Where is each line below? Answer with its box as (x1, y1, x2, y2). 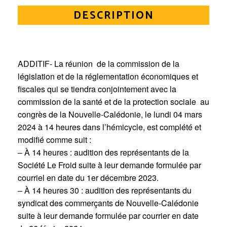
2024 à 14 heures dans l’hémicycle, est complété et (18, 121, 201, 133)
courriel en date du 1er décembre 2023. (18, 171, 159, 183)
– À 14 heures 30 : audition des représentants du (18, 184, 192, 196)
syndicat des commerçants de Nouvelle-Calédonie (18, 197, 199, 209)
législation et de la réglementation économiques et (18, 70, 198, 82)
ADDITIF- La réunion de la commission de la (18, 57, 179, 69)
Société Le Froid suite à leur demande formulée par (18, 159, 201, 171)
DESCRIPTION (73, 7, 154, 25)
